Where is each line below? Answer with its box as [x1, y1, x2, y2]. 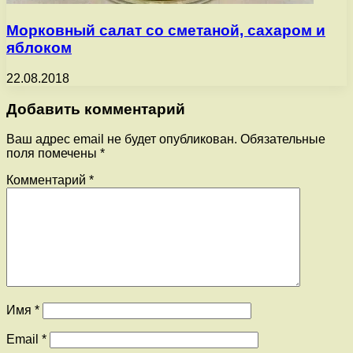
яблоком [6, 39, 72, 57]
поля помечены [6, 147, 100, 161]
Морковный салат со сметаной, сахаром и [6, 22, 325, 39]
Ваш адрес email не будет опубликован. [6, 132, 237, 147]
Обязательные [240, 132, 325, 147]
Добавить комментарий [6, 100, 185, 117]
